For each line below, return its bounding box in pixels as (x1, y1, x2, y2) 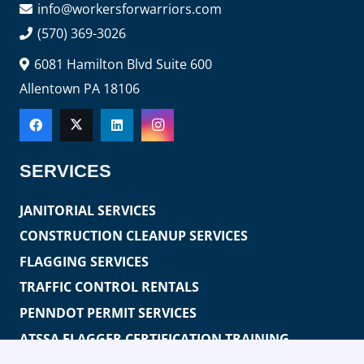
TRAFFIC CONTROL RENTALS (19, 278, 199, 297)
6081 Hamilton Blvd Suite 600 (34, 54, 213, 73)
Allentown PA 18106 (19, 79, 140, 97)
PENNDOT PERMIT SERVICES (19, 304, 197, 323)
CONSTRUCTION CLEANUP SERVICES (19, 227, 248, 245)
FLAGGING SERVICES (19, 252, 149, 271)
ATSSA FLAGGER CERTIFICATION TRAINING (19, 329, 289, 348)
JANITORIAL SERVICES (19, 201, 156, 219)
